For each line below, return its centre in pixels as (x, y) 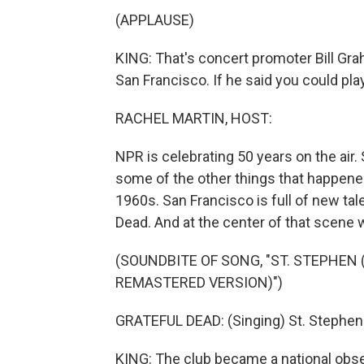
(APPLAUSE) (155, 20)
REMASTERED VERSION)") (199, 282)
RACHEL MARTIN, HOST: (194, 118)
